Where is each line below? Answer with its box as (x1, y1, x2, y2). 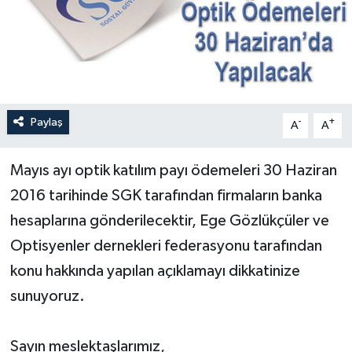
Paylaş (30, 115, 63, 128)
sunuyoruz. (9, 288, 85, 304)
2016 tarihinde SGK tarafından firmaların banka (9, 187, 322, 203)
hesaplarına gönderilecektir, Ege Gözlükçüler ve (9, 212, 329, 229)
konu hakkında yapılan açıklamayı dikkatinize (9, 262, 300, 279)
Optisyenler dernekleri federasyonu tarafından (9, 237, 322, 254)
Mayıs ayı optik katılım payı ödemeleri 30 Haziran (9, 162, 337, 178)
